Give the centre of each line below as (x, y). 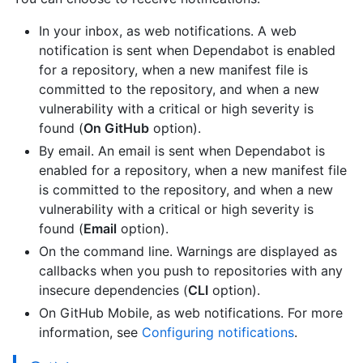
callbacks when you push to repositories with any (191, 271)
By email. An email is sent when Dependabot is (182, 151)
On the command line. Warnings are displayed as (188, 252)
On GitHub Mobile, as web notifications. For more (191, 313)
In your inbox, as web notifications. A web (168, 31)
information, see (90, 333)
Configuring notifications (218, 333)
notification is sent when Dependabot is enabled (187, 51)
